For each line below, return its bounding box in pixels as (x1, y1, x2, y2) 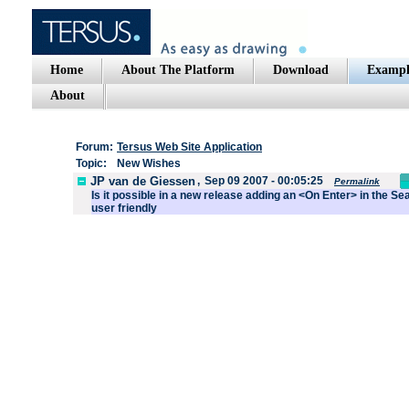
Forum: (76, 141, 113, 153)
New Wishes (117, 157, 181, 170)
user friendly (91, 202, 157, 215)
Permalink (334, 175, 380, 186)
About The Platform (121, 63, 235, 77)
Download (273, 63, 329, 77)
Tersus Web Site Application (117, 141, 262, 153)
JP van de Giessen (90, 173, 195, 188)
